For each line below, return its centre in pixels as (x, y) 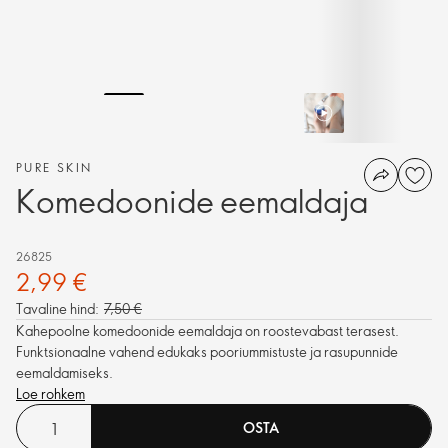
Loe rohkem (50, 393)
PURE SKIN (54, 167)
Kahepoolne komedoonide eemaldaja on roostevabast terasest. (207, 330)
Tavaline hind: (57, 308)
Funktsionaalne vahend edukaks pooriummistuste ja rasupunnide (207, 351)
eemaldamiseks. (64, 372)
